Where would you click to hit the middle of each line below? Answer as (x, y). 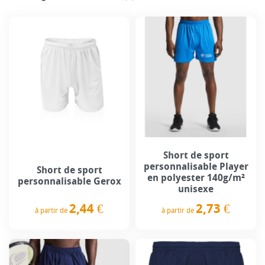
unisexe (196, 189)
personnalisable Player (196, 166)
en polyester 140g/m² (196, 177)
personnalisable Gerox (69, 182)
